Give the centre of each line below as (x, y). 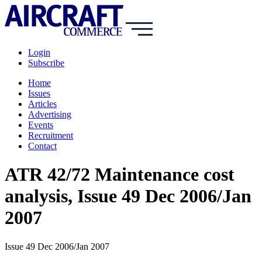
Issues (39, 93)
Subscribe (46, 63)
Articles (42, 104)
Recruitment (51, 135)
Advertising (50, 114)
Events (41, 125)
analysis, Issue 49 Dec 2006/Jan (128, 196)
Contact (42, 146)
